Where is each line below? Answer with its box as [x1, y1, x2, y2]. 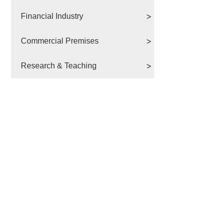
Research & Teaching [21, 61, 97, 70]
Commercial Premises [21, 36, 99, 45]
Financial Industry [21, 11, 83, 20]
